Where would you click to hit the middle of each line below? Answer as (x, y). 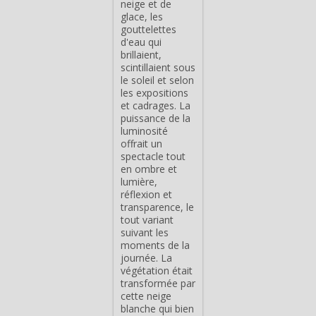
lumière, (139, 181)
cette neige (146, 296)
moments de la (155, 245)
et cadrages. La (156, 105)
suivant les (145, 232)
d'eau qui (141, 42)
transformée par (158, 283)
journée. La (146, 257)
